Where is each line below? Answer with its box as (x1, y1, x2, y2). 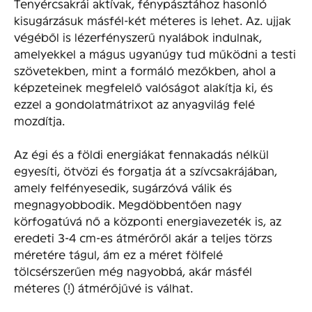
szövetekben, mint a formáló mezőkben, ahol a (14, 63, 276, 77)
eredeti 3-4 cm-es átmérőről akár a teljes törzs (14, 231, 272, 244)
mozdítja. (14, 114, 65, 127)
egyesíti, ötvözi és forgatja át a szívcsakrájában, (14, 164, 277, 178)
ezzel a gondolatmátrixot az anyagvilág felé (14, 97, 255, 111)
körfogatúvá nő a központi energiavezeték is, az (14, 214, 281, 228)
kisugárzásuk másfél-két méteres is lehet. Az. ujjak (14, 13, 291, 27)
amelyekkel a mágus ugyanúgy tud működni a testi (14, 47, 296, 61)
